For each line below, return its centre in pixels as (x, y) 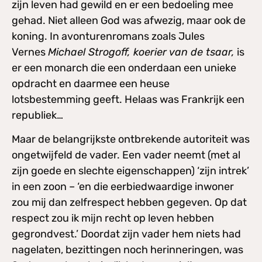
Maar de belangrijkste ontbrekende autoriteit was (131, 139)
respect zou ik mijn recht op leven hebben (113, 218)
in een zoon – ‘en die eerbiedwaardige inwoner (123, 187)
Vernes (30, 52)
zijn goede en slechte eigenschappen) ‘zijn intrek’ (130, 171)
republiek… (37, 115)
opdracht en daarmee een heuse (91, 83)
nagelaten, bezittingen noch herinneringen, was (127, 250)
